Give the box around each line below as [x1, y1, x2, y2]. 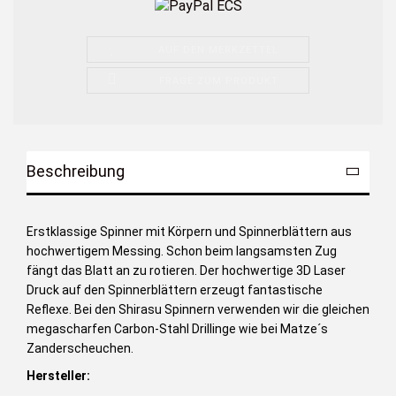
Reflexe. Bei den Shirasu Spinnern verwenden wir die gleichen [27, 301, 369, 316]
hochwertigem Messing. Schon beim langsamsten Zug [27, 243, 337, 258]
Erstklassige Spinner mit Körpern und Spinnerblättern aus [27, 224, 352, 239]
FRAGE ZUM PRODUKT [158, 74, 278, 87]
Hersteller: [27, 368, 90, 383]
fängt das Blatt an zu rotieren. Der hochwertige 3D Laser [27, 263, 346, 278]
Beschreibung [27, 161, 125, 180]
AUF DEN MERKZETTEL [158, 43, 279, 56]
